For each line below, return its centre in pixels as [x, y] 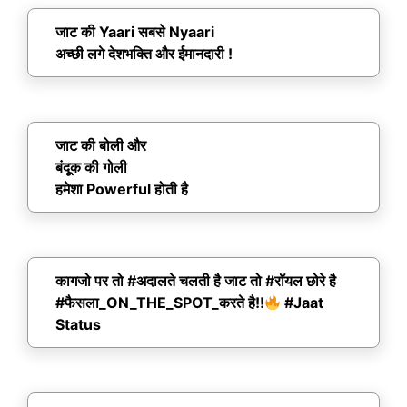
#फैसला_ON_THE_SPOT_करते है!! [160, 303]
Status [78, 325]
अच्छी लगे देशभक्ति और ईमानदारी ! [144, 54]
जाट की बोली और [101, 146]
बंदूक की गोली [91, 168]
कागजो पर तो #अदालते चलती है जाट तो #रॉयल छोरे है [198, 281]
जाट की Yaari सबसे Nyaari [135, 32]
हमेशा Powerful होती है [122, 189]
